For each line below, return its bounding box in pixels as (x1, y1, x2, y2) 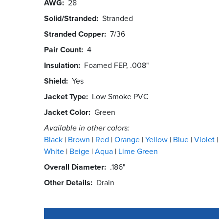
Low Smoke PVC (92, 90, 149, 102)
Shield (44, 75, 66, 87)
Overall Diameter (44, 161, 104, 173)
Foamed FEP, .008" (84, 59, 149, 71)
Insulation (44, 59, 78, 71)
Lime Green (118, 145, 158, 157)
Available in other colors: (44, 122, 130, 133)
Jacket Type (44, 90, 86, 102)
